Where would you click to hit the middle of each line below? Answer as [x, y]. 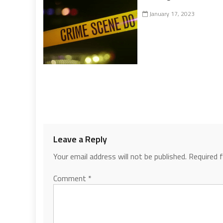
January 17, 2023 [171, 13]
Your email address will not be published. [120, 156]
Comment [71, 178]
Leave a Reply [80, 139]
